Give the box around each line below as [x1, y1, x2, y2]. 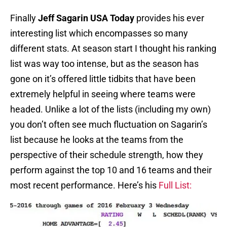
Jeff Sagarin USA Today [38, 13, 136, 24]
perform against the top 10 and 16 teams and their [10, 165, 212, 176]
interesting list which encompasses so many [10, 28, 188, 39]
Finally [10, 13, 38, 24]
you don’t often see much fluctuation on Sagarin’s [10, 119, 207, 130]
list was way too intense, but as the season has [10, 58, 199, 69]
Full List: [159, 180, 192, 191]
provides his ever [136, 13, 204, 24]
